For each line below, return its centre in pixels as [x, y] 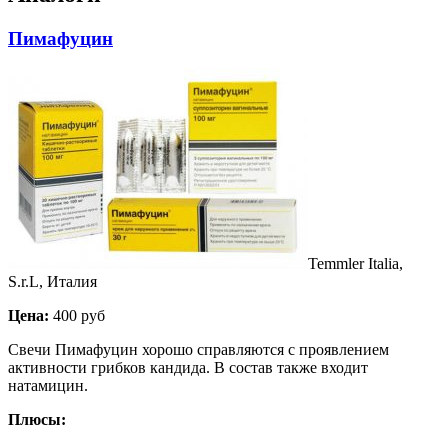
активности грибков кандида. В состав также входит [188, 368]
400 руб [77, 316]
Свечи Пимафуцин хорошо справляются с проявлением [198, 350]
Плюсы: [37, 420]
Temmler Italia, [355, 264]
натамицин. [48, 386]
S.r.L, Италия [52, 282]
